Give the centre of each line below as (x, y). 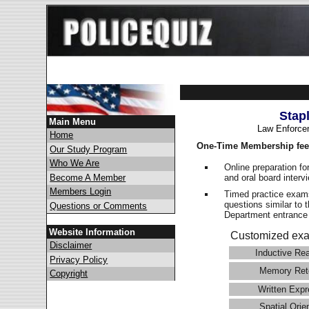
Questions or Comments (99, 206)
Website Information (92, 232)
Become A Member (88, 177)
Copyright (69, 273)
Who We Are (75, 163)
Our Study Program (89, 149)
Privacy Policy (79, 259)
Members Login (81, 192)
